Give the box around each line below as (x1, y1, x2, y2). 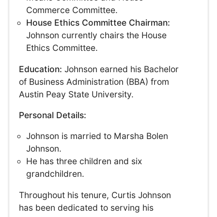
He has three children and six (26, 156, 142, 167)
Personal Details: (19, 109, 87, 120)
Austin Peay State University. (19, 89, 134, 99)
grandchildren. (26, 169, 85, 179)
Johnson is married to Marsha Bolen (26, 131, 169, 141)
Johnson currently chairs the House (26, 30, 167, 41)
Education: (19, 63, 62, 74)
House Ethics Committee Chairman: (26, 17, 170, 28)
